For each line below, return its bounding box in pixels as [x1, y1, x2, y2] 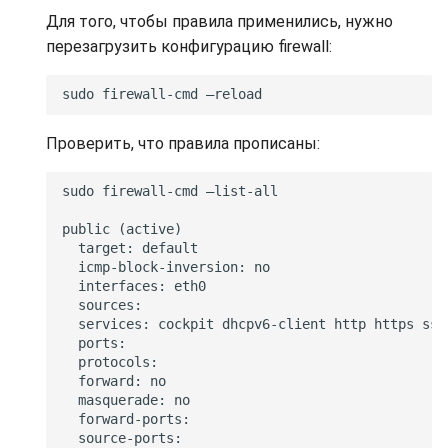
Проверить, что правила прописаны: [46, 133, 320, 153]
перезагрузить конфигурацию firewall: [46, 36, 332, 56]
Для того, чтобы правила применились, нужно [46, 11, 393, 31]
